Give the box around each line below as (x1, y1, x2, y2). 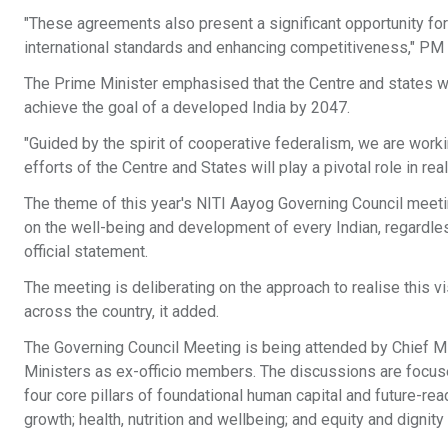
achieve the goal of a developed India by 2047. (24, 98, 350, 118)
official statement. (24, 242, 148, 262)
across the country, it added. (24, 302, 219, 322)
